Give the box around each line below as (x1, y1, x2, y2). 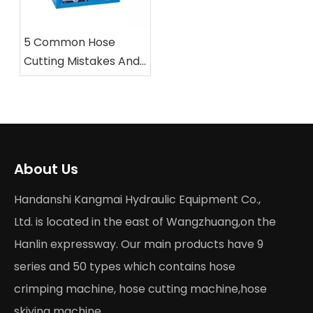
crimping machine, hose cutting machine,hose (14, 281, 267, 297)
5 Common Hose (24, 34, 115, 50)
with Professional (24, 91, 117, 107)
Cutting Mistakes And (24, 53, 140, 69)
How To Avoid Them (24, 72, 132, 88)
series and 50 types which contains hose (14, 259, 235, 275)
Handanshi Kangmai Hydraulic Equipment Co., (14, 191, 261, 208)
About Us (14, 159, 78, 179)
